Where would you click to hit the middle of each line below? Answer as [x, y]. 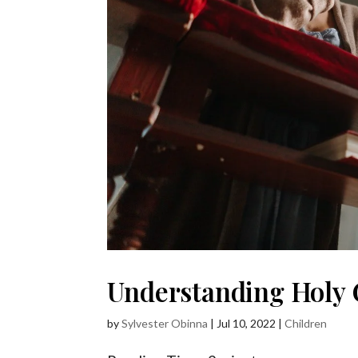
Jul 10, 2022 [247, 324]
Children [306, 324]
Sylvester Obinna [165, 324]
